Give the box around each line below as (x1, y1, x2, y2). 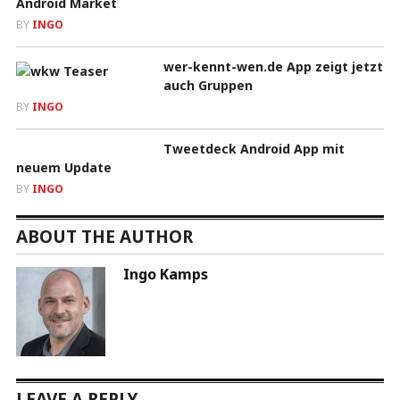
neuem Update (15, 158, 112, 176)
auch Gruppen (162, 76, 253, 94)
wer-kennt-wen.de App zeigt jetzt (162, 57, 383, 75)
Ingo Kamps (122, 263, 208, 284)
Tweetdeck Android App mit (162, 139, 345, 157)
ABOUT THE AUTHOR (15, 224, 193, 248)
